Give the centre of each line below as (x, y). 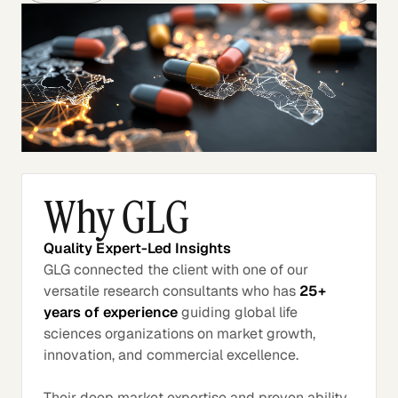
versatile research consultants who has (171, 291)
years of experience (111, 313)
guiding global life (238, 313)
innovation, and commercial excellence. (171, 355)
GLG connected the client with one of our (176, 270)
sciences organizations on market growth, (179, 334)
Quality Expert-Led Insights (137, 249)
